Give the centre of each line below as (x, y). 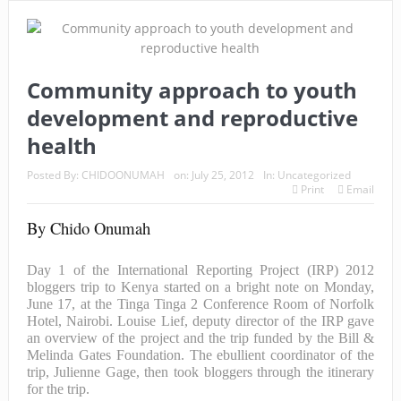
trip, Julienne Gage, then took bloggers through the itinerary (200, 371)
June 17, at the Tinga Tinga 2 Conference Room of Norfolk (200, 303)
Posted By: (54, 175)
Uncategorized (314, 175)
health (61, 145)
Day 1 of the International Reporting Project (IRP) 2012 (200, 269)
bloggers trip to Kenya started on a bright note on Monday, (200, 286)
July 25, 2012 (222, 175)
